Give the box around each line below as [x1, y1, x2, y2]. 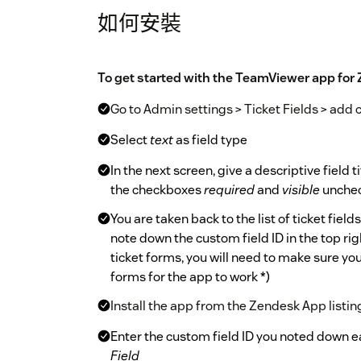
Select [110, 131, 150, 149]
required [204, 181, 255, 199]
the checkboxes [110, 181, 204, 199]
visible [282, 181, 320, 199]
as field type [173, 131, 247, 149]
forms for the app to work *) [110, 268, 270, 286]
